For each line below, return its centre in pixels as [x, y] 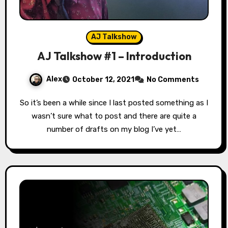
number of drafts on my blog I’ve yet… [114, 129]
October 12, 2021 [103, 79]
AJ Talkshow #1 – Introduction [114, 56]
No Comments [173, 79]
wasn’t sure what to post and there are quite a [114, 116]
